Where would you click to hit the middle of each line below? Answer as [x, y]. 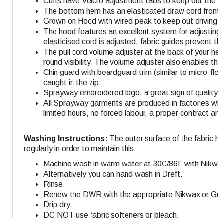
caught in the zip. [72, 83]
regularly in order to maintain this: [80, 149]
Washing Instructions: [66, 139]
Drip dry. [58, 205]
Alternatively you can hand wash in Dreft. [113, 174]
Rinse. [54, 184]
